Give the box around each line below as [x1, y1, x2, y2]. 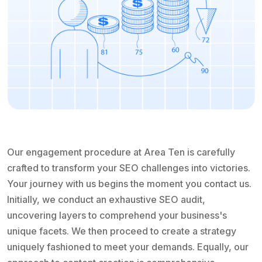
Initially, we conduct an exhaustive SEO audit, [7, 194, 205, 206]
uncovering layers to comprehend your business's [7, 209, 227, 222]
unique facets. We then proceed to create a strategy [7, 225, 236, 237]
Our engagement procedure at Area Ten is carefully [7, 146, 235, 158]
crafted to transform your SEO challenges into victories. [7, 162, 250, 174]
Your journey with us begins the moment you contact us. [7, 178, 251, 190]
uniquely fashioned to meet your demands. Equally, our [7, 241, 249, 253]
